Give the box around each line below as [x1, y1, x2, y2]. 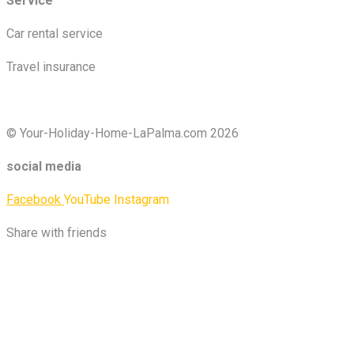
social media [6, 158, 81, 174]
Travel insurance [6, 58, 96, 74]
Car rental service [6, 25, 103, 41]
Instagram [114, 191, 169, 207]
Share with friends [6, 224, 107, 240]
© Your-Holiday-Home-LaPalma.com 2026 [6, 125, 239, 141]
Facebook [6, 191, 61, 207]
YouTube [64, 191, 111, 207]
